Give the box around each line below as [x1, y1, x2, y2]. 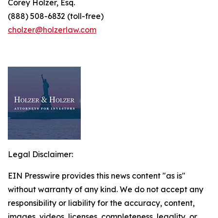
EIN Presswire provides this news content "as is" [8, 171, 185, 181]
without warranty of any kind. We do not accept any [8, 184, 203, 194]
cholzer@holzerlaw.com [8, 25, 96, 35]
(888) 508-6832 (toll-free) [8, 11, 104, 21]
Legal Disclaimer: [8, 149, 73, 159]
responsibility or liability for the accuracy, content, [8, 198, 195, 208]
